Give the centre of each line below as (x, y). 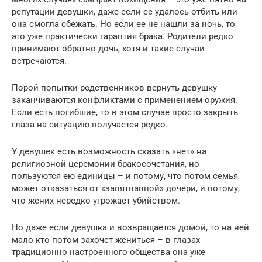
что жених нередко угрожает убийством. (96, 201)
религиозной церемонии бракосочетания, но (106, 164)
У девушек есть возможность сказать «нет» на (109, 152)
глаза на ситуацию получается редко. (90, 125)
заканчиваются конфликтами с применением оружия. (125, 100)
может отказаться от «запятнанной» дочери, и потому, (126, 189)
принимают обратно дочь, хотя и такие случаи (108, 49)
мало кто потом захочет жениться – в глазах (106, 240)
